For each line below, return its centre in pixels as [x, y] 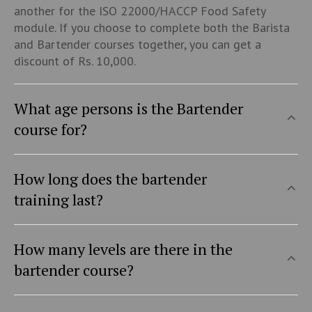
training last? [58, 200]
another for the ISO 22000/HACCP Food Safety [139, 11]
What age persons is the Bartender [128, 109]
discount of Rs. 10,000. [75, 61]
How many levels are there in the [123, 249]
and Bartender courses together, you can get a [137, 45]
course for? [50, 130]
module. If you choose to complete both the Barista [151, 28]
